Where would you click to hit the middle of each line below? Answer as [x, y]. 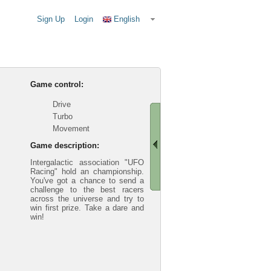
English [127, 19]
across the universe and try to [87, 199]
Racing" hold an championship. [87, 171]
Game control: [57, 84]
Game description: [65, 145]
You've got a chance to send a [87, 181]
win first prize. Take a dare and [87, 208]
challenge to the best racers [87, 190]
